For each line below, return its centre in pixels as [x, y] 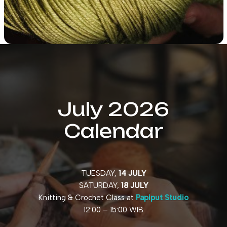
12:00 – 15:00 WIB [113, 210]
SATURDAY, [100, 185]
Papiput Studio [162, 198]
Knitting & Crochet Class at [87, 198]
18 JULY [135, 185]
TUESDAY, [100, 173]
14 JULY [132, 173]
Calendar [113, 131]
